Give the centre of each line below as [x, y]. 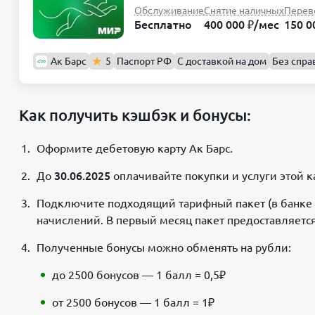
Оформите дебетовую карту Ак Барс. [135, 148]
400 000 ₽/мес [242, 25]
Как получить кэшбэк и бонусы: [135, 115]
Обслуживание [169, 11]
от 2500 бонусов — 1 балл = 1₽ [133, 302]
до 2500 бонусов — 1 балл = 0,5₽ [139, 275]
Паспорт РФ [144, 61]
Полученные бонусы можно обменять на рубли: [164, 247]
